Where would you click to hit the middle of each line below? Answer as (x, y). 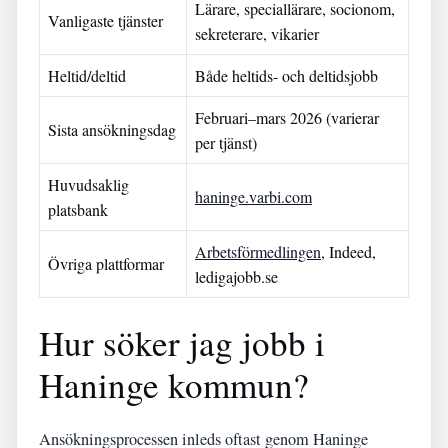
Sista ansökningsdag (112, 129)
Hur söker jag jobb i (182, 342)
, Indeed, (348, 251)
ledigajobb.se (236, 276)
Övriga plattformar (106, 263)
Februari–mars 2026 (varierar (287, 117)
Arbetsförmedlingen (258, 251)
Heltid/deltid (87, 75)
